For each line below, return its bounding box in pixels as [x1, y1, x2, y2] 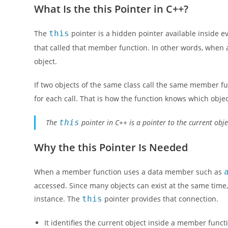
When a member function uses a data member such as [34, 166, 224, 177]
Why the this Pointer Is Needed [34, 140, 188, 154]
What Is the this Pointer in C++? [34, 2, 189, 16]
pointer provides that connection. [102, 193, 219, 204]
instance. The [34, 193, 82, 204]
